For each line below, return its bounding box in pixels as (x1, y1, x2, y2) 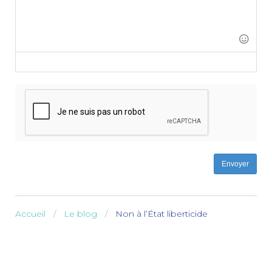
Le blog (64, 208, 97, 219)
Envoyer (222, 159, 249, 168)
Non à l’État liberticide (115, 208, 208, 219)
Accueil (15, 208, 46, 219)
